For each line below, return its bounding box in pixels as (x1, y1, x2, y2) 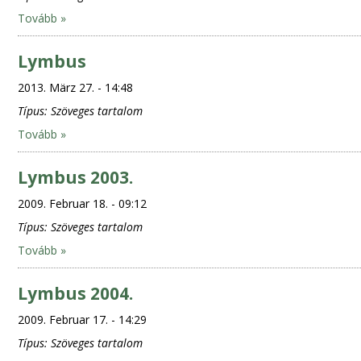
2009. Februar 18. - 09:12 (17, 196, 147, 211)
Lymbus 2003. (17, 166, 133, 189)
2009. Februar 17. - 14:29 (17, 312, 147, 327)
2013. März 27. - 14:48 (17, 80, 133, 95)
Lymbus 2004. (17, 282, 133, 305)
